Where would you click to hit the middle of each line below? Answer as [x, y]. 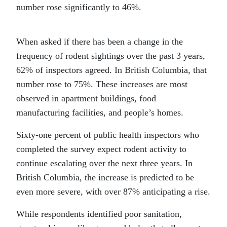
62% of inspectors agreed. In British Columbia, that [111, 70]
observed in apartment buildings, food [86, 98]
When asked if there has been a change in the [100, 42]
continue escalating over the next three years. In [104, 163]
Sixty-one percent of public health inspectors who [108, 135]
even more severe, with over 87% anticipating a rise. [113, 192]
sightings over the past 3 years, [147, 56]
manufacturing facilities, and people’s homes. [100, 112]
